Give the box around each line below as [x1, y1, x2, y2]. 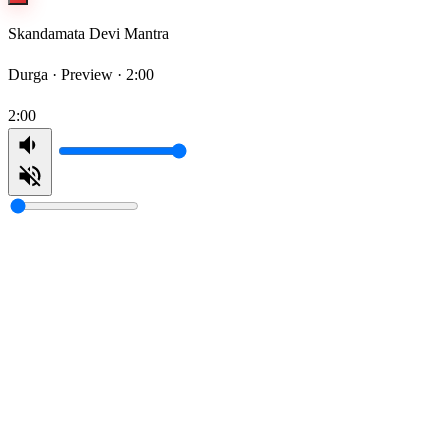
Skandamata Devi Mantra [8, 25, 169, 43]
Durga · [8, 66, 61, 84]
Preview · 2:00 [61, 66, 154, 84]
